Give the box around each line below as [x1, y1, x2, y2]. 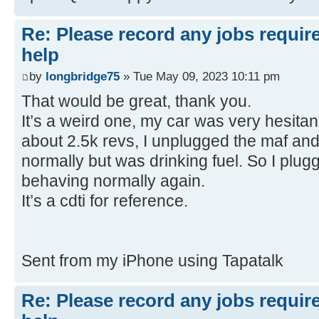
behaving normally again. [21, 171, 205, 190]
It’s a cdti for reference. [21, 191, 188, 210]
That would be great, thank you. [21, 91, 251, 110]
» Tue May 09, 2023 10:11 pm [120, 68, 280, 83]
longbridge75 [46, 68, 120, 83]
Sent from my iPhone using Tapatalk [21, 251, 283, 270]
